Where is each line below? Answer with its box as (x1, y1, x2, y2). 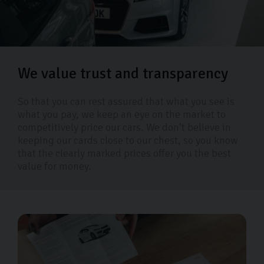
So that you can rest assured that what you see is (18, 95, 235, 108)
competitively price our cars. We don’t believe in (18, 121, 231, 134)
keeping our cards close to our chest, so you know (18, 134, 238, 147)
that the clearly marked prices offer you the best (18, 147, 231, 160)
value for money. (18, 160, 91, 173)
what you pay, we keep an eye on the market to (18, 108, 226, 121)
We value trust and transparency (18, 64, 228, 84)
